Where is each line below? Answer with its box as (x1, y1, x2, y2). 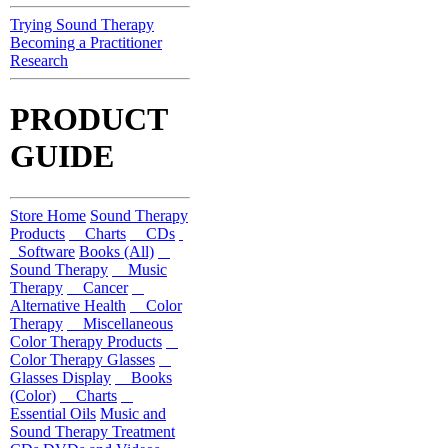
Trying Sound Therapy (10, 16, 154, 33)
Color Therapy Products (10, 332, 162, 350)
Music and (100, 404, 166, 422)
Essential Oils (10, 404, 96, 422)
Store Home (10, 206, 86, 224)
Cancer (67, 278, 128, 296)
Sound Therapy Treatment (10, 422, 175, 440)
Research (10, 52, 68, 69)
